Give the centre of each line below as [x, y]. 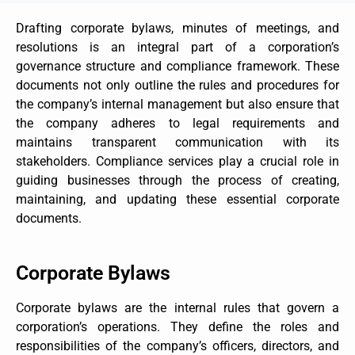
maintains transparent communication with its [177, 142]
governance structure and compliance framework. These [177, 66]
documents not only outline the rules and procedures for [177, 85]
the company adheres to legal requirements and [177, 123]
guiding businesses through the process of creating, [177, 180]
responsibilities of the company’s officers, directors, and [177, 345]
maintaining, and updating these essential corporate [177, 199]
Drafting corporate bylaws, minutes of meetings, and [177, 28]
